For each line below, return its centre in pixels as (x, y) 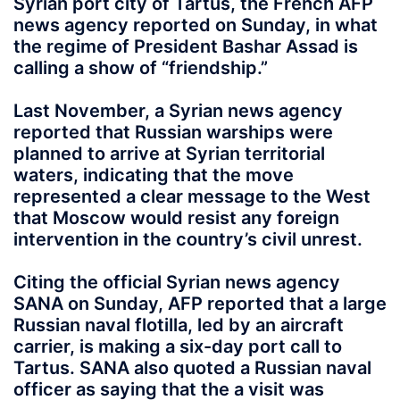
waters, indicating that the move (154, 175)
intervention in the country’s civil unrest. (188, 239)
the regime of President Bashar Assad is (186, 46)
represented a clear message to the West (192, 196)
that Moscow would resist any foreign (176, 218)
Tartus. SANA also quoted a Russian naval (192, 368)
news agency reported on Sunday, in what (196, 25)
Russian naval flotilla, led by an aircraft (179, 325)
